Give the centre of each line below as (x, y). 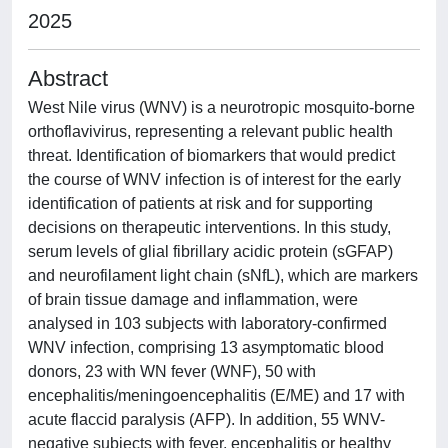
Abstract (68, 78)
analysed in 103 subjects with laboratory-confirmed (207, 323)
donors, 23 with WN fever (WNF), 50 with (172, 371)
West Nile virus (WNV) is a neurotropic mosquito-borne (221, 107)
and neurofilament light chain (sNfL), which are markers (223, 275)
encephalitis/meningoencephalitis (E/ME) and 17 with (216, 395)
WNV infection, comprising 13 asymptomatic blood (206, 347)
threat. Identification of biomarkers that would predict (211, 155)
